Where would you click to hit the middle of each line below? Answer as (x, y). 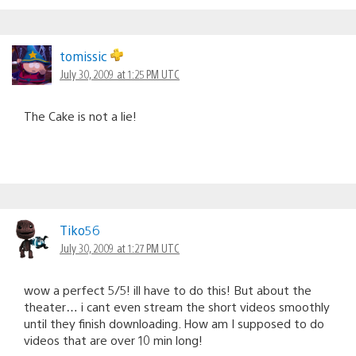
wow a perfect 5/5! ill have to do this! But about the (168, 289)
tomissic (85, 56)
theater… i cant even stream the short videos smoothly (177, 306)
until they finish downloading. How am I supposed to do (174, 323)
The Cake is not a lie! (80, 115)
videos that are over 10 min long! (113, 339)
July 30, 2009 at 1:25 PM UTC (120, 74)
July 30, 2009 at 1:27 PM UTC (120, 248)
